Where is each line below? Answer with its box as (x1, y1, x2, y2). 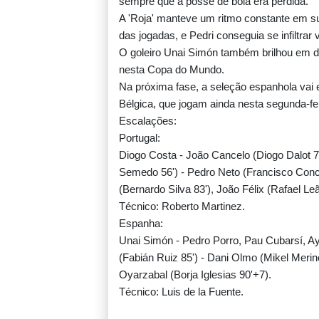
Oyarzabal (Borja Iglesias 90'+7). (119, 268, 271, 281)
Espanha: (119, 217, 163, 230)
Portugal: (119, 132, 160, 145)
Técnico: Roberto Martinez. (119, 200, 245, 213)
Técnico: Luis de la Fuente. (119, 286, 244, 298)
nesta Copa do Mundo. (119, 63, 224, 76)
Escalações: (119, 115, 177, 127)
